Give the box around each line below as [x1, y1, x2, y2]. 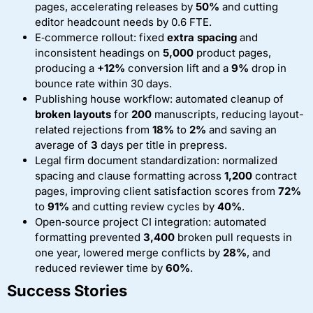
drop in [249, 61, 286, 75]
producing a [35, 61, 97, 75]
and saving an [206, 122, 277, 136]
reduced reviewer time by [35, 261, 166, 275]
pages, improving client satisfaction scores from [35, 184, 278, 198]
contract [252, 168, 297, 182]
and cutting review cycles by [69, 199, 217, 213]
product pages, [194, 45, 271, 59]
